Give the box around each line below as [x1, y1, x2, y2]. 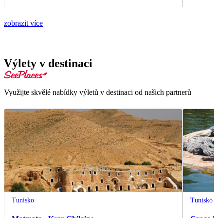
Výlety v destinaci [4, 57, 92, 70]
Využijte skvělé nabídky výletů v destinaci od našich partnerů [4, 88, 191, 97]
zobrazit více [4, 19, 43, 28]
